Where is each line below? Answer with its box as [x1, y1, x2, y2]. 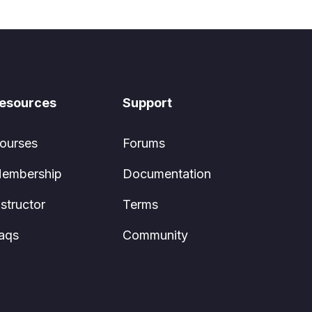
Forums [123, 136, 165, 150]
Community [123, 228, 188, 242]
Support [123, 95, 172, 110]
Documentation [123, 166, 211, 181]
